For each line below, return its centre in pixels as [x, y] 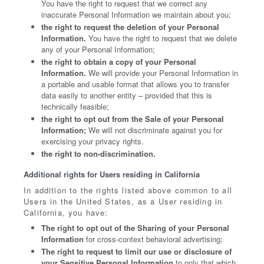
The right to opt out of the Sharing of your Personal [135, 228]
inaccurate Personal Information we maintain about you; [136, 14]
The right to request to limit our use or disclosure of [136, 251]
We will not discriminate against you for [154, 130]
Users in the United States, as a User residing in [123, 201]
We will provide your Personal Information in [162, 73]
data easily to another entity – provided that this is [127, 95]
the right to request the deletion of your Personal [130, 27]
